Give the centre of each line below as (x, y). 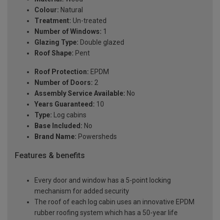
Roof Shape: (54, 53)
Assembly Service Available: (80, 94)
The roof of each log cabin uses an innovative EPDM (114, 202)
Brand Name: (55, 137)
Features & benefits (50, 156)
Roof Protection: (62, 72)
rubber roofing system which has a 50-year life (106, 212)
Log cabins (69, 115)
